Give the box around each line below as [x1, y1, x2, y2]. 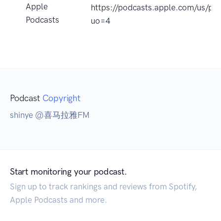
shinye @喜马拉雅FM [10, 110, 90, 120]
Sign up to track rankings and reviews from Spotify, [10, 182, 197, 192]
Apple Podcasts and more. [10, 195, 107, 205]
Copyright [42, 93, 80, 104]
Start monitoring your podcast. [10, 166, 127, 178]
